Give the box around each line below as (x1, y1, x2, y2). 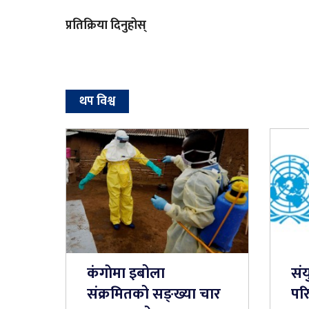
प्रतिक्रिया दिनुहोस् (65, 14, 146, 36)
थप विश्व (79, 90, 115, 112)
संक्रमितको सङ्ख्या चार (86, 281, 221, 307)
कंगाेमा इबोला (86, 260, 165, 286)
